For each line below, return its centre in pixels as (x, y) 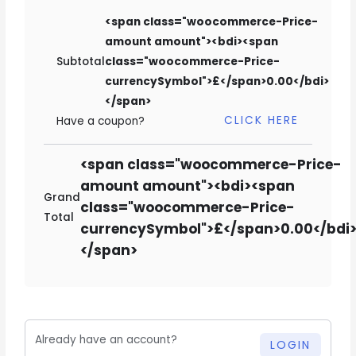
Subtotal (81, 61)
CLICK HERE (261, 121)
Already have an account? (106, 339)
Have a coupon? (101, 121)
